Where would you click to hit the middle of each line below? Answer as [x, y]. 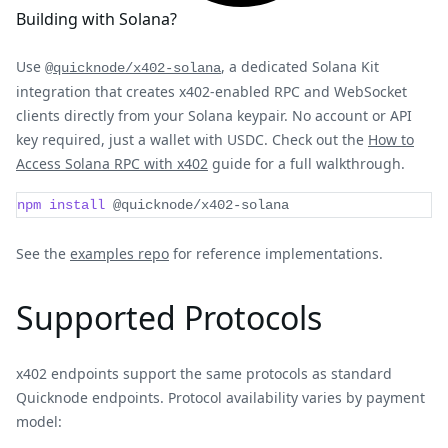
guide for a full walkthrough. [306, 163]
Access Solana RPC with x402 [112, 163]
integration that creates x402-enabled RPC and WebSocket [211, 91]
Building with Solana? [96, 18]
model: [39, 421]
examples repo [119, 253]
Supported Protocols [169, 317]
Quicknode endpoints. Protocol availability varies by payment [220, 397]
